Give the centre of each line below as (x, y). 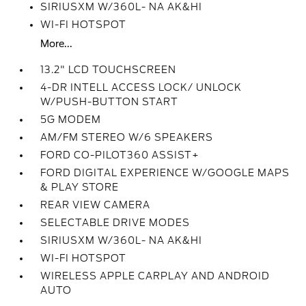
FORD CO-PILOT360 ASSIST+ (120, 155)
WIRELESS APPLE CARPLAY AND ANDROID (155, 276)
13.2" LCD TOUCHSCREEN (109, 70)
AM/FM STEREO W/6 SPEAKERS (127, 137)
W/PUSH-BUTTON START (110, 102)
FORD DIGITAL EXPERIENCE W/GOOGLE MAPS (165, 173)
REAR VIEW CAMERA (96, 205)
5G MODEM (71, 120)
